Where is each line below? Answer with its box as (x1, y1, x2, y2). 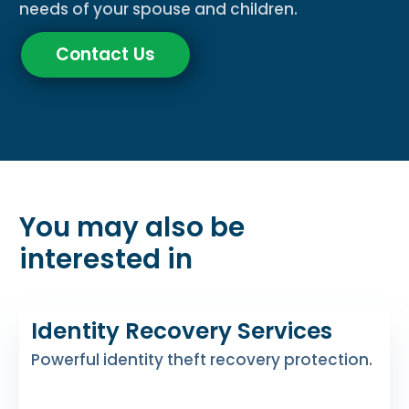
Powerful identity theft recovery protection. (31, 348, 372, 371)
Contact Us (55, 41, 155, 67)
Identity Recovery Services (31, 314, 332, 347)
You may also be (19, 208, 246, 246)
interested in (19, 240, 194, 278)
